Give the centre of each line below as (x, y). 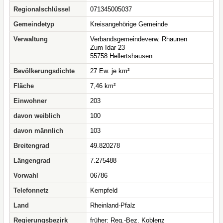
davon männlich (38, 131)
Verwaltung (31, 39)
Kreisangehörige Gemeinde (129, 24)
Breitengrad (31, 146)
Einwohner (30, 101)
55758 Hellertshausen (121, 56)
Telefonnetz (31, 190)
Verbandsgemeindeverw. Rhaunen (139, 39)
